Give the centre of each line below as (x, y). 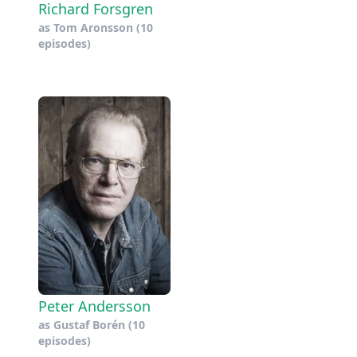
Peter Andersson (94, 306)
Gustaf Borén (89, 325)
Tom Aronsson (93, 28)
